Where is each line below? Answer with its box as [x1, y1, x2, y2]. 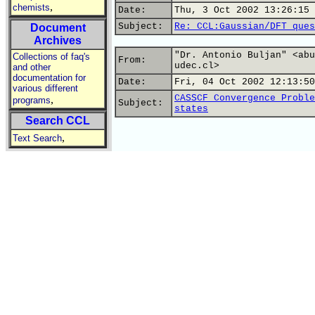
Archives [34, 34, 82, 46]
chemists [13, 2, 50, 13]
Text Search [13, 133, 62, 143]
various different [13, 83, 78, 94]
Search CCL [25, 115, 90, 127]
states [174, 103, 208, 114]
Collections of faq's [13, 51, 90, 62]
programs [13, 95, 51, 105]
